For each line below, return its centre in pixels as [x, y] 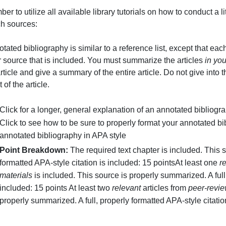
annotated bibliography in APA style [95, 175]
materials [43, 220]
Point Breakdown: [64, 191]
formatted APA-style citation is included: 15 [109, 206]
